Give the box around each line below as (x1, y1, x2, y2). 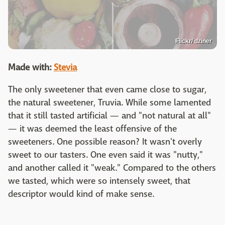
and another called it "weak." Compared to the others (8, 162, 216, 174)
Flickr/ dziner (175, 38, 212, 45)
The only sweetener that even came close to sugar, (8, 84, 206, 96)
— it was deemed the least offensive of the (8, 123, 177, 135)
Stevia (54, 62, 77, 74)
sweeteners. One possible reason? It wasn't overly (8, 136, 202, 148)
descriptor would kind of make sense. (8, 188, 156, 200)
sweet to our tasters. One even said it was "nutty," (8, 149, 203, 161)
